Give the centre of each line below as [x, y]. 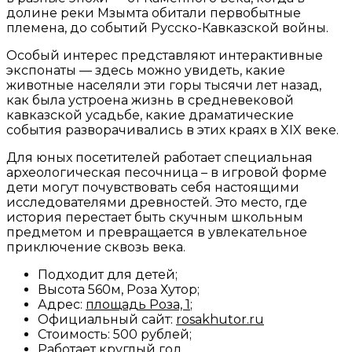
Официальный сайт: [107, 320]
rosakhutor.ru [220, 320]
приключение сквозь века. [96, 247]
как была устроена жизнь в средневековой [150, 101]
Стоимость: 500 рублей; [115, 335]
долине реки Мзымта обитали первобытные [154, 13]
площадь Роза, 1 [138, 305]
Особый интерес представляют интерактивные [165, 56]
